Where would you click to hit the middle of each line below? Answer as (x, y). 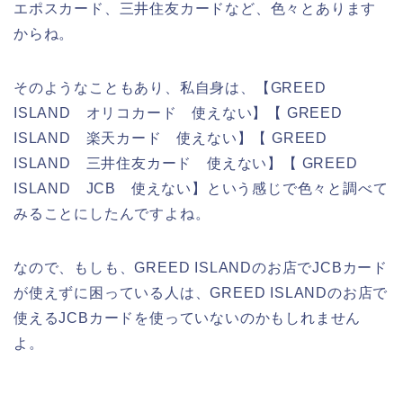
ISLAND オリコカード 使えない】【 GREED (178, 112)
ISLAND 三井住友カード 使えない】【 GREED (186, 163)
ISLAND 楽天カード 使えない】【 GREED (170, 138)
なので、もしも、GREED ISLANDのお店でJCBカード (201, 267)
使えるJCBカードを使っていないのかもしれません (188, 318)
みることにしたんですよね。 (112, 213)
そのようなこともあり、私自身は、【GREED (170, 87)
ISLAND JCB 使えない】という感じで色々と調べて (201, 188)
